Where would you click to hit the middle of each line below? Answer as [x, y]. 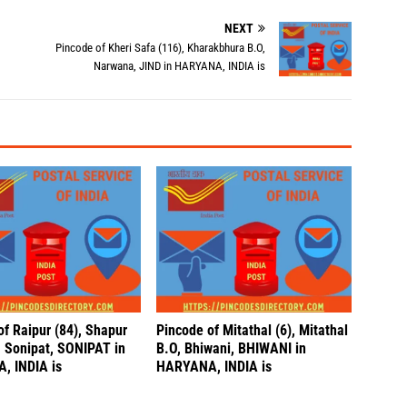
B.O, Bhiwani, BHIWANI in [232, 349]
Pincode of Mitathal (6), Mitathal [253, 331]
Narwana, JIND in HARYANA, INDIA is [180, 66]
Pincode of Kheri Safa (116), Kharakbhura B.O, [161, 48]
